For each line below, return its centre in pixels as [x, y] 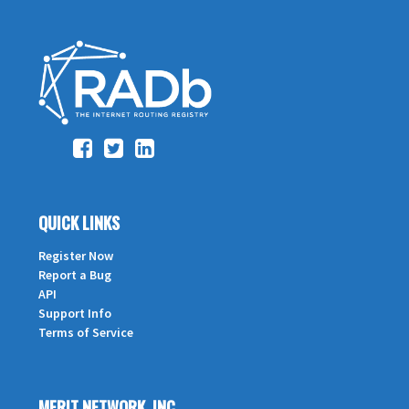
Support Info [75, 313]
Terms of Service [86, 332]
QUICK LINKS [79, 222]
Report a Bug [75, 274]
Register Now [76, 255]
